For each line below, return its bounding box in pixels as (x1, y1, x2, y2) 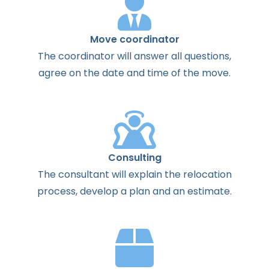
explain (128, 167, 162, 181)
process (37, 184, 76, 198)
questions (184, 49, 229, 63)
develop (80, 184, 118, 198)
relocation (183, 167, 232, 181)
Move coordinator (89, 32, 180, 46)
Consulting (107, 150, 162, 165)
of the (169, 65, 202, 80)
